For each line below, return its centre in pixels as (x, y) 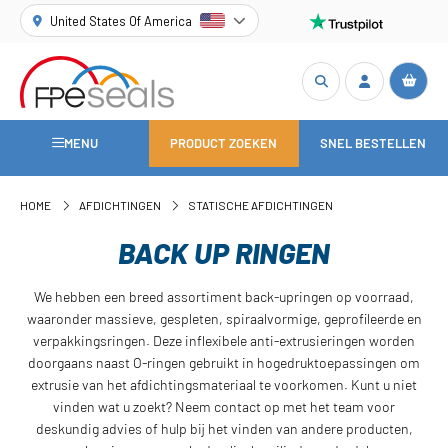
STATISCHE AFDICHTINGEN (261, 205)
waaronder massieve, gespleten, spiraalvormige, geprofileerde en (224, 318)
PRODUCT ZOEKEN (224, 143)
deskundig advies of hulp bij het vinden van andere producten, (224, 428)
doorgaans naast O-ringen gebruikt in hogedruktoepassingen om (224, 362)
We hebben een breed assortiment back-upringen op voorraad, (224, 296)
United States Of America (121, 20)
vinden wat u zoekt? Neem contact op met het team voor (224, 406)
